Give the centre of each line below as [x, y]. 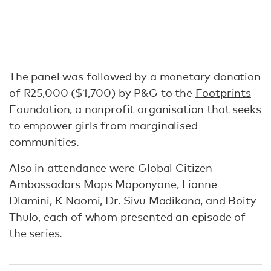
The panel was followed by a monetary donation [135, 76]
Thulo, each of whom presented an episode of [128, 216]
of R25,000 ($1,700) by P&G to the [102, 92]
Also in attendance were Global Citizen [111, 167]
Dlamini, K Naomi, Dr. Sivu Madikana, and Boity [133, 200]
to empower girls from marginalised [103, 125]
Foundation [40, 109]
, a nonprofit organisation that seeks [165, 109]
